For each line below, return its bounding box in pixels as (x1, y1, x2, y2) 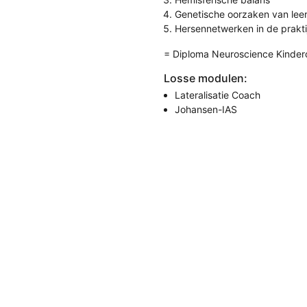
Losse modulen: (164, 71, 247, 85)
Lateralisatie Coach (175, 89, 260, 101)
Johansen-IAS (175, 103, 237, 115)
